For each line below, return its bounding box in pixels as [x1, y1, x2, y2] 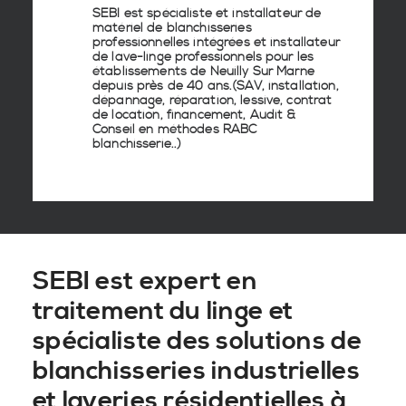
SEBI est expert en [33, 266, 258, 297]
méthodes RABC [157, 121, 257, 138]
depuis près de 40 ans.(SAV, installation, [92, 78, 339, 94]
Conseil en [92, 121, 158, 138]
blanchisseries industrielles [33, 355, 360, 387]
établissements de [92, 63, 210, 80]
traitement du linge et [33, 295, 294, 327]
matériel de [92, 20, 163, 36]
